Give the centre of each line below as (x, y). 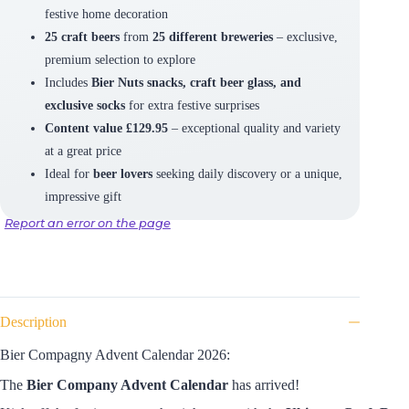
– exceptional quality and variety (254, 128)
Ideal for (68, 174)
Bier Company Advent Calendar (127, 384)
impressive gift (83, 197)
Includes (68, 83)
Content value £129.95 (106, 128)
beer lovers (122, 174)
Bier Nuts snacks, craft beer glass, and (196, 83)
